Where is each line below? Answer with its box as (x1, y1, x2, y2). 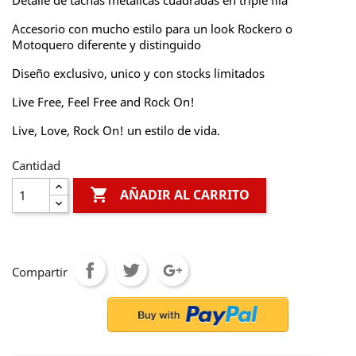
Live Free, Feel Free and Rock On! (12, 94, 195, 110)
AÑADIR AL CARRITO (120, 186, 250, 204)
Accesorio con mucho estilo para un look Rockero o (12, 21, 292, 37)
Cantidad (12, 157, 60, 173)
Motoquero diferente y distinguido (12, 37, 201, 52)
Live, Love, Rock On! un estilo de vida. (12, 122, 220, 138)
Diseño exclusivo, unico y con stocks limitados (12, 65, 265, 81)
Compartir (12, 264, 68, 280)
